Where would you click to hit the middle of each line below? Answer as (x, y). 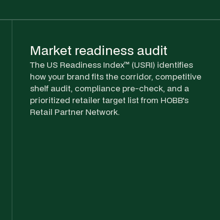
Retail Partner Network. (75, 111)
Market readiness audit (99, 50)
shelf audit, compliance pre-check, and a (110, 88)
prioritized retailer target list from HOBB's (109, 100)
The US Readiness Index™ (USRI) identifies (111, 64)
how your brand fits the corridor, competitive (116, 76)
